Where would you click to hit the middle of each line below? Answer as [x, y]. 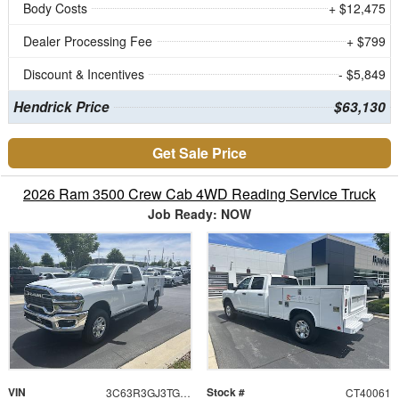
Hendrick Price [61, 107]
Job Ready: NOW [199, 214]
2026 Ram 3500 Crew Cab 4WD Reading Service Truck [199, 194]
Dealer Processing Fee [88, 41]
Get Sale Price [199, 153]
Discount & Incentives [84, 74]
